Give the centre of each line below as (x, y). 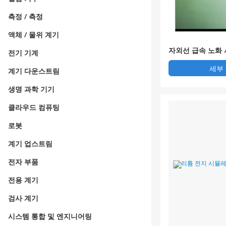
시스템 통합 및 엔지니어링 (50, 216)
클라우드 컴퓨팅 (34, 107)
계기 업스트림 (30, 144)
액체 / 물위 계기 (34, 35)
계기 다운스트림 (34, 71)
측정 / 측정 (25, 16)
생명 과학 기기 (31, 89)
